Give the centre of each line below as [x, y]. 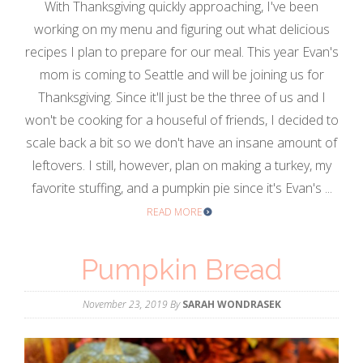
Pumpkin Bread [181, 270]
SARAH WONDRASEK [231, 305]
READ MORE [175, 212]
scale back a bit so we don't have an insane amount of [181, 143]
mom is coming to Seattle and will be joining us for [181, 75]
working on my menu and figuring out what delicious [181, 30]
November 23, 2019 [125, 305]
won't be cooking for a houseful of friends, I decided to [181, 120]
